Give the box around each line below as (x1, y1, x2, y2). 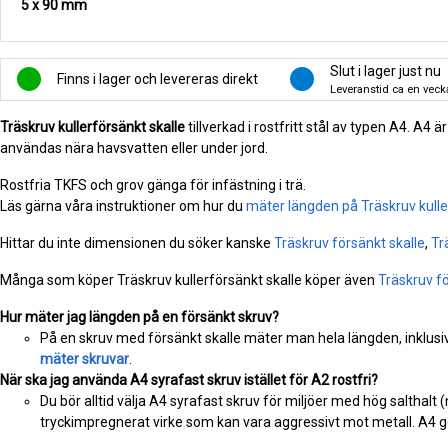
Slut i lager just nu (330, 62, 441, 79)
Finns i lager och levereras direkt (57, 70, 258, 87)
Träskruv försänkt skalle (274, 234, 425, 251)
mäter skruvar (40, 350, 129, 367)
